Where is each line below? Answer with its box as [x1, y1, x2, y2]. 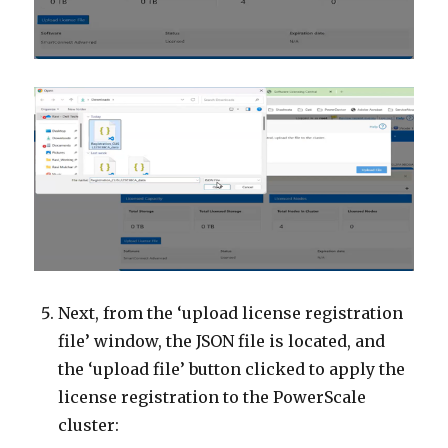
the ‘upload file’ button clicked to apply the [58, 359, 406, 379]
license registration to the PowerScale [58, 387, 367, 407]
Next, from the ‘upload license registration [58, 303, 404, 323]
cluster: [58, 415, 120, 435]
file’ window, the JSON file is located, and [58, 331, 386, 351]
